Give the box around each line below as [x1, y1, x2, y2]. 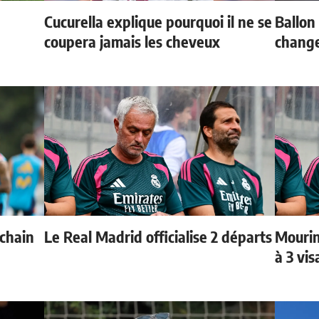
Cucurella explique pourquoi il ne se [44, 11, 273, 31]
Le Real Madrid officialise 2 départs [44, 226, 273, 246]
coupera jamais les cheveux [44, 31, 221, 51]
